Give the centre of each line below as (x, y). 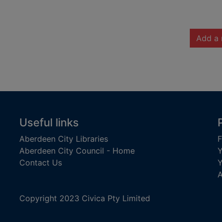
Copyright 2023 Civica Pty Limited (85, 198)
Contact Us (41, 163)
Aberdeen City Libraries (64, 139)
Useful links (49, 122)
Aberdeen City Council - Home (77, 151)
